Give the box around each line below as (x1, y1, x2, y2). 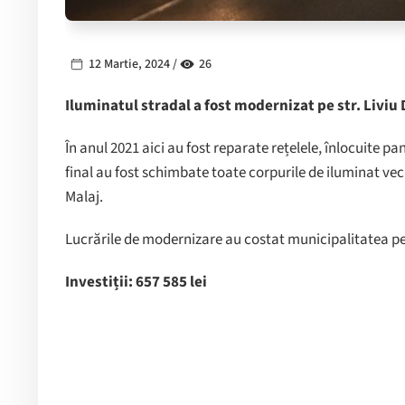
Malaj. (65, 186, 103, 209)
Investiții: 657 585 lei (65, 271, 207, 294)
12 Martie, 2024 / (86, 55, 180, 74)
